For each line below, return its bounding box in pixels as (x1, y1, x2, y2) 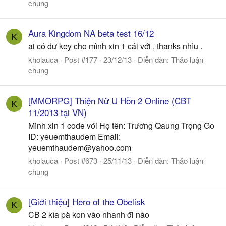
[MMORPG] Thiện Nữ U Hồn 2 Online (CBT (28, 94, 191, 107)
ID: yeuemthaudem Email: (28, 130, 121, 142)
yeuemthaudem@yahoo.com (28, 141, 131, 153)
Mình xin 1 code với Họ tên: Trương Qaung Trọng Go (28, 119, 214, 131)
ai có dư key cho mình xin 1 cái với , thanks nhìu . (28, 40, 202, 52)
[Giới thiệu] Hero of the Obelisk (28, 195, 145, 208)
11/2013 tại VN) (28, 105, 87, 119)
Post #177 (64, 54, 97, 65)
